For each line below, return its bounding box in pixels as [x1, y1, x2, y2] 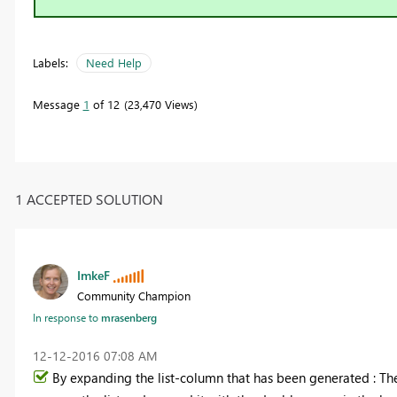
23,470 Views [127, 97, 194, 113]
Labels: [32, 55, 68, 71]
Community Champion [76, 287, 191, 303]
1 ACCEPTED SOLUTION [14, 189, 163, 208]
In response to [32, 309, 101, 324]
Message [32, 97, 83, 113]
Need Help [85, 55, 142, 71]
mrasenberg [100, 309, 157, 324]
